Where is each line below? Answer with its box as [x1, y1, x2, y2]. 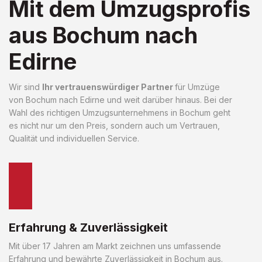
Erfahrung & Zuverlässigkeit [9, 220, 168, 235]
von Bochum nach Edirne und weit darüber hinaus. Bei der [9, 94, 232, 105]
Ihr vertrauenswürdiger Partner [42, 81, 175, 92]
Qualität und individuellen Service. [9, 133, 139, 143]
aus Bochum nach [9, 21, 198, 49]
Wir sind [9, 81, 42, 92]
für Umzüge [175, 81, 220, 92]
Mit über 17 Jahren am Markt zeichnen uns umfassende [9, 240, 221, 251]
